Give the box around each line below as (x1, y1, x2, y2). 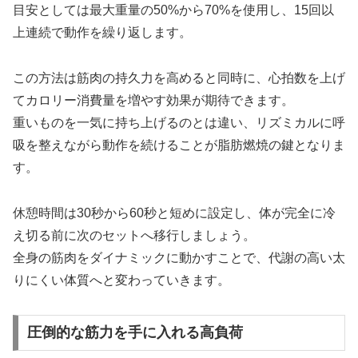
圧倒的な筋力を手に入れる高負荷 (26, 324, 243, 341)
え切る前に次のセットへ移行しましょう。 (13, 228, 256, 242)
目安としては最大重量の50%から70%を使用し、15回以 (13, 3, 334, 18)
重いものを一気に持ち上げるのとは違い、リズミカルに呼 (13, 115, 345, 129)
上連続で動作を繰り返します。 (13, 26, 192, 40)
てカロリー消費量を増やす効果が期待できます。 (13, 93, 294, 107)
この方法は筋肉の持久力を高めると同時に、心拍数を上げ (13, 70, 345, 85)
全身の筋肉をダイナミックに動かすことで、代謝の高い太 (13, 250, 345, 265)
